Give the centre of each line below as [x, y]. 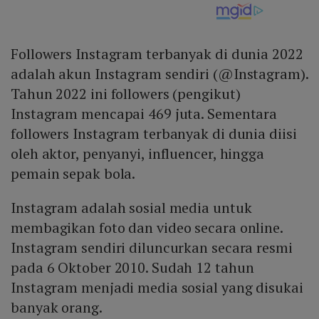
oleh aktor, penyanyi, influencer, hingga [137, 154]
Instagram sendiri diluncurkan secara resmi [152, 248]
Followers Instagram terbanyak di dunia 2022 [157, 54]
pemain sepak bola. [73, 174]
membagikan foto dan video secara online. [147, 228]
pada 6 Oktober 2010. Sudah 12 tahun [132, 268]
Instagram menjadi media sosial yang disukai [157, 288]
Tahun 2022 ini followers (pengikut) [126, 94]
